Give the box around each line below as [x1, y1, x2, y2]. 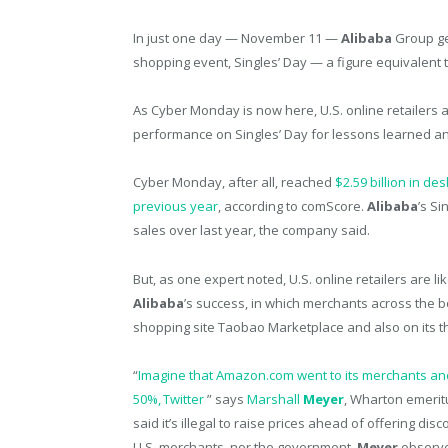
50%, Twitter [133, 389, 207, 408]
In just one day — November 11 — [133, 29, 341, 48]
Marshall [247, 389, 303, 408]
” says [207, 389, 247, 408]
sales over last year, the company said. [133, 221, 370, 240]
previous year [133, 197, 218, 216]
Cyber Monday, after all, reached [133, 173, 335, 192]
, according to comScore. [218, 197, 367, 216]
